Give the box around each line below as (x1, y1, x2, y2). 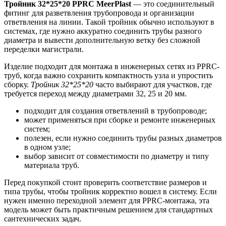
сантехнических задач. (4, 214, 81, 223)
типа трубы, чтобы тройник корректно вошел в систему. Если (4, 187, 217, 196)
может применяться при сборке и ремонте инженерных (24, 115, 215, 124)
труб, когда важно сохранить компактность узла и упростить (4, 71, 213, 80)
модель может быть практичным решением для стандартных (4, 205, 213, 214)
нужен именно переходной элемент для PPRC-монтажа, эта (4, 196, 209, 205)
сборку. (4, 80, 31, 89)
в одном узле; (24, 142, 71, 151)
